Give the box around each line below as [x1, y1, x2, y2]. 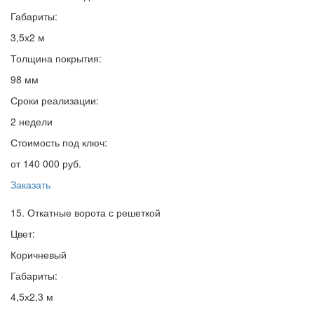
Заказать [11, 177, 50, 192]
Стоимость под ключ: [11, 135, 107, 150]
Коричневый [11, 247, 67, 262]
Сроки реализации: [11, 93, 99, 108]
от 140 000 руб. [11, 156, 81, 171]
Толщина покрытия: [11, 51, 102, 66]
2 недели [11, 114, 53, 129]
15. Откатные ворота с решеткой [11, 205, 161, 220]
